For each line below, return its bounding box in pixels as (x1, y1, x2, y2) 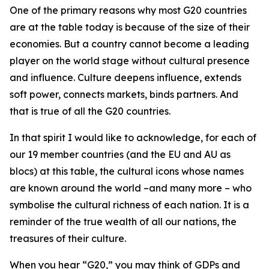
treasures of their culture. (10, 232, 126, 244)
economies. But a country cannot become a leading (10, 38, 249, 50)
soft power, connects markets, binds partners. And (10, 88, 238, 100)
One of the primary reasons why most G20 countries (10, 4, 247, 16)
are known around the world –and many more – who (10, 182, 252, 194)
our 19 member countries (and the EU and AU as (10, 148, 231, 160)
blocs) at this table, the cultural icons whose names (10, 165, 244, 177)
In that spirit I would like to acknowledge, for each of (10, 131, 256, 144)
